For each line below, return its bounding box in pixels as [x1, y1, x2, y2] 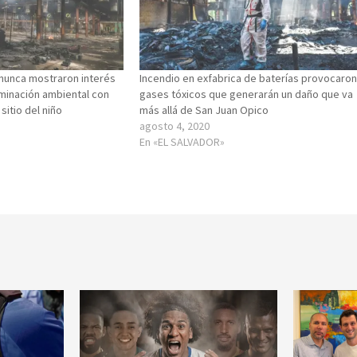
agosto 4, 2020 [139, 118, 210, 133]
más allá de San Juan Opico [139, 102, 269, 117]
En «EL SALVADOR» [139, 134, 226, 149]
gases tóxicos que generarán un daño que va [139, 86, 354, 101]
